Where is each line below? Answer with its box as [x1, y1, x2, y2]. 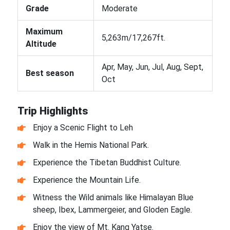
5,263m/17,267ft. [101, 32, 165, 43]
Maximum [25, 26, 63, 36]
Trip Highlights [17, 105, 90, 118]
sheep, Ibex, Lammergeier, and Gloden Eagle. [32, 204, 192, 215]
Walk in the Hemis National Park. [32, 140, 149, 150]
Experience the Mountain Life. [32, 175, 141, 185]
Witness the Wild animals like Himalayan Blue [32, 192, 194, 202]
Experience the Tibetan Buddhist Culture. [32, 157, 181, 167]
